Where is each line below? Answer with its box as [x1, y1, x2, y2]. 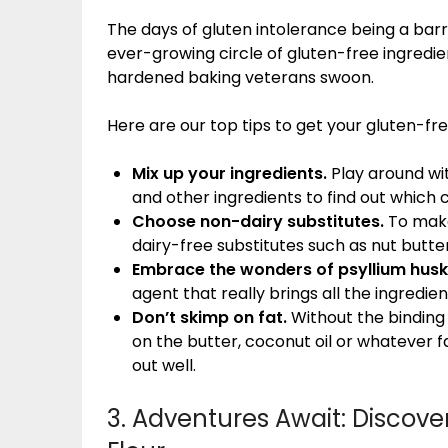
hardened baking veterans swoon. [107, 65, 374, 89]
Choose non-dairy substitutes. [132, 209, 384, 233]
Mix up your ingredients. [132, 161, 327, 185]
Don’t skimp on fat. [132, 305, 287, 329]
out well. [132, 353, 196, 377]
